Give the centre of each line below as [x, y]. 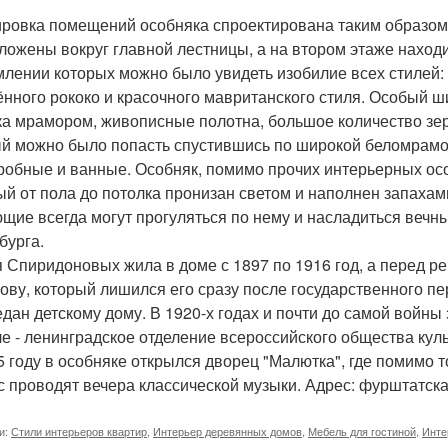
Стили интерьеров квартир [79, 431]
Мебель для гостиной [362, 431]
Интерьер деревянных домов [227, 431]
